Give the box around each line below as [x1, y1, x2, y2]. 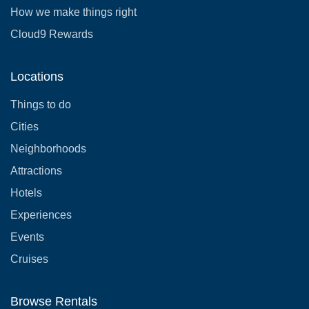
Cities [10, 121, 39, 132]
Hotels [10, 187, 42, 199]
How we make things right [10, 6, 137, 18]
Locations [10, 70, 63, 83]
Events [10, 231, 44, 243]
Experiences [10, 209, 72, 221]
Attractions [10, 165, 62, 177]
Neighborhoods [10, 143, 86, 154]
